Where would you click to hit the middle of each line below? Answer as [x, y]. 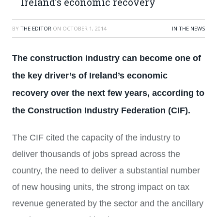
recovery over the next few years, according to [108, 93]
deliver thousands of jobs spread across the [96, 154]
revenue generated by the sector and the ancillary [108, 203]
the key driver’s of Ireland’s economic [90, 76]
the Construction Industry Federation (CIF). [104, 110]
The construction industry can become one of [107, 58]
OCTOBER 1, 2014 [85, 28]
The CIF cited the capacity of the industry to [96, 138]
